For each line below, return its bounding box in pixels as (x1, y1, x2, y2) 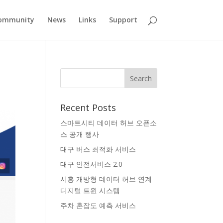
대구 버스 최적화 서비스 (60, 144, 136, 154)
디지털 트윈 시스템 (60, 186, 120, 195)
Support (109, 15, 137, 24)
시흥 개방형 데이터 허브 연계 (60, 174, 152, 184)
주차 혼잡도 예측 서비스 (60, 201, 136, 210)
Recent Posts (60, 102, 116, 113)
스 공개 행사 (60, 129, 99, 139)
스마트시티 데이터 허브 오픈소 (60, 118, 157, 127)
